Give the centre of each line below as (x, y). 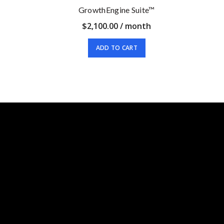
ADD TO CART (116, 48)
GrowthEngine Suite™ (116, 10)
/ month (135, 26)
